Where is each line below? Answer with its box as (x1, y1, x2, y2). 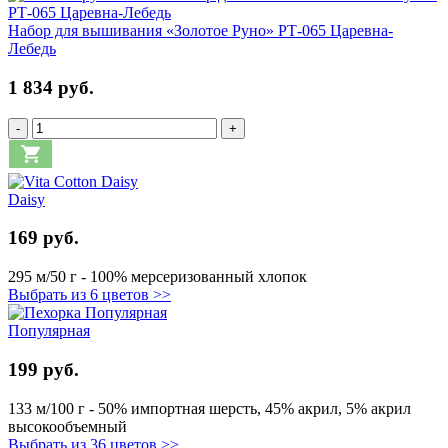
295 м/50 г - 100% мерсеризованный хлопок (8, 268, 307, 286)
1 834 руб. (8, 77, 94, 99)
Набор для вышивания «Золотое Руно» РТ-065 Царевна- (8, 22, 393, 40)
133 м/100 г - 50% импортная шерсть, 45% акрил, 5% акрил (8, 399, 411, 417)
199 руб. (8, 358, 79, 380)
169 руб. (8, 227, 79, 249)
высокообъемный (8, 417, 127, 435)
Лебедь (8, 40, 56, 58)
